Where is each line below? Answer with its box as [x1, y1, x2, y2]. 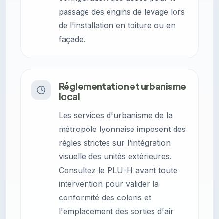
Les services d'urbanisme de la [59, 110, 173, 121]
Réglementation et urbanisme [59, 80, 186, 92]
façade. [59, 34, 86, 44]
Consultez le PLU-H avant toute [59, 165, 177, 175]
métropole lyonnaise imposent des [59, 124, 186, 134]
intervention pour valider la [59, 179, 159, 189]
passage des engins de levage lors [59, 7, 185, 17]
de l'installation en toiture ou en [59, 21, 175, 31]
